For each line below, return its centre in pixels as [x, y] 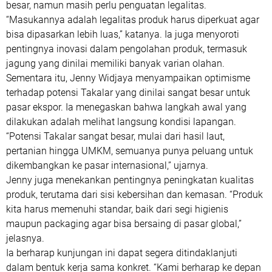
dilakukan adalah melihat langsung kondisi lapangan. [121, 122]
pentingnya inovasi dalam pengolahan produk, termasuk [127, 49]
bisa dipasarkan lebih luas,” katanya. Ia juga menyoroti [123, 34]
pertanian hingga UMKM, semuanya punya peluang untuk [130, 151]
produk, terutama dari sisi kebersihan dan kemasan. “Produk [134, 195]
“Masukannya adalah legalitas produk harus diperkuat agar [133, 20]
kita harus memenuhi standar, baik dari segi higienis [117, 209]
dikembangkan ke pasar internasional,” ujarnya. [107, 165]
